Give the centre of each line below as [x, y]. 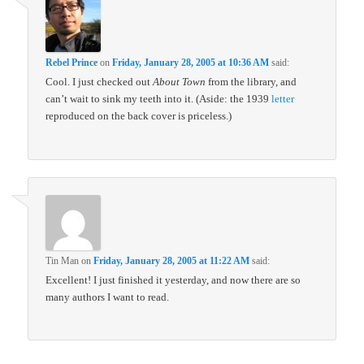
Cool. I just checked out [100, 82]
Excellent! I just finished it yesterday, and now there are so [173, 279]
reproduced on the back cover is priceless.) [139, 116]
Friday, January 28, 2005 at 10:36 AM [191, 63]
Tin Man [63, 260]
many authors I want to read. [108, 297]
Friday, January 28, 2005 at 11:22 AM [172, 260]
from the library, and [251, 82]
